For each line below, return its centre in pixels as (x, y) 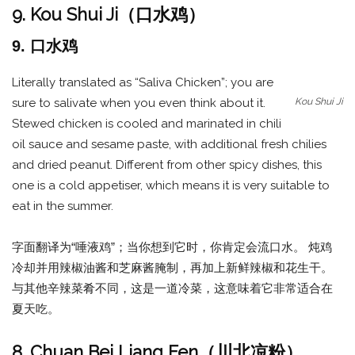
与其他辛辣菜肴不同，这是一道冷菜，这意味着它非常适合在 (172, 288)
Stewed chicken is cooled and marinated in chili (147, 124)
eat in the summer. (63, 206)
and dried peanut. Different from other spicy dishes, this (167, 165)
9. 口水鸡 (45, 46)
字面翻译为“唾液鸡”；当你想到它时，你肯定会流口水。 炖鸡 (172, 247)
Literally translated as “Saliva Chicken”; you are (143, 83)
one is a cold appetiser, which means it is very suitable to (171, 186)
